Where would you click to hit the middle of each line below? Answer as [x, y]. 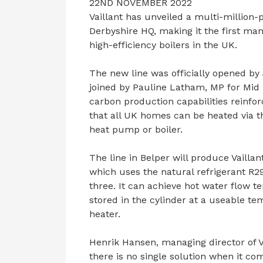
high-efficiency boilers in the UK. [163, 45]
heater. [105, 214]
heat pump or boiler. [136, 129]
